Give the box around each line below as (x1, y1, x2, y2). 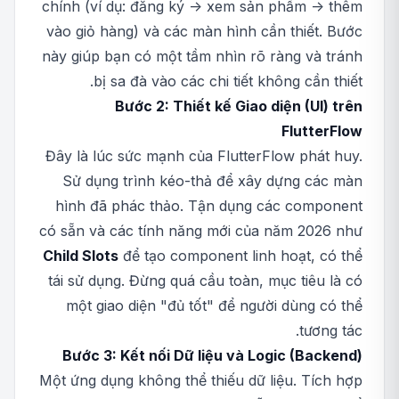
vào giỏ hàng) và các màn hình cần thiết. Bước (46, 22, 362, 40)
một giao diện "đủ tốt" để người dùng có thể (66, 297, 362, 314)
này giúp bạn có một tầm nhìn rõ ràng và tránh (42, 47, 362, 65)
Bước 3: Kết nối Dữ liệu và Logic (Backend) (62, 346, 362, 364)
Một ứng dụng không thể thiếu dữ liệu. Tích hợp (39, 371, 362, 389)
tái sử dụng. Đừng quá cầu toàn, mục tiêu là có (48, 272, 362, 289)
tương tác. (299, 322, 362, 339)
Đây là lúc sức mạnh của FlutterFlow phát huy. (45, 147, 362, 165)
